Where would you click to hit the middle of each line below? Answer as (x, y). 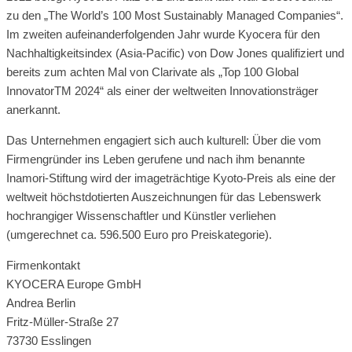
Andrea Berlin (41, 302)
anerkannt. (33, 109)
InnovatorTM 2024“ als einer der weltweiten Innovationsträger (162, 90)
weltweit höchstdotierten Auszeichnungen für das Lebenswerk (164, 196)
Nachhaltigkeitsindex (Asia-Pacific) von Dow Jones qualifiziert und (175, 53)
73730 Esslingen (49, 340)
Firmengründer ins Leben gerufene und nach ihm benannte (156, 159)
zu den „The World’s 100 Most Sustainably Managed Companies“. (175, 15)
